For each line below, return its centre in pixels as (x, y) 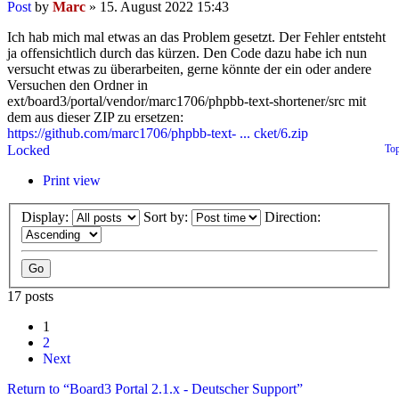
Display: (47, 217)
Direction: (294, 217)
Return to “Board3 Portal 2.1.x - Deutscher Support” (155, 389)
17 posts (30, 297)
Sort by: (167, 217)
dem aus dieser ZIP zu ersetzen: (95, 117)
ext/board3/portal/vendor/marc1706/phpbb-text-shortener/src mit (187, 101)
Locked (28, 150)
